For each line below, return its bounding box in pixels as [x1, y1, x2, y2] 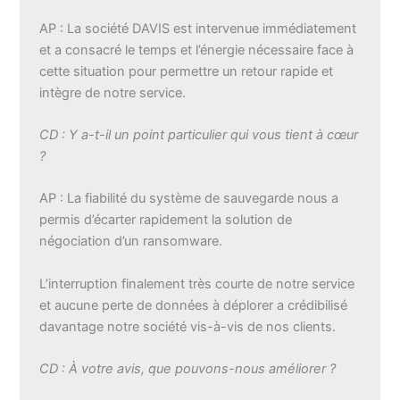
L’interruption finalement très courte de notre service [39, 275, 355, 292]
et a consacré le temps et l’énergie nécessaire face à [39, 41, 354, 58]
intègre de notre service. [39, 84, 187, 101]
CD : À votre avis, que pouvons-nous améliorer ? [39, 361, 337, 378]
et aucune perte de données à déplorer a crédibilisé [39, 296, 348, 313]
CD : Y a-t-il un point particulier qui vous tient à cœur [39, 127, 359, 144]
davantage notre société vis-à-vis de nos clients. [39, 318, 337, 335]
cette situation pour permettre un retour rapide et [39, 62, 334, 79]
